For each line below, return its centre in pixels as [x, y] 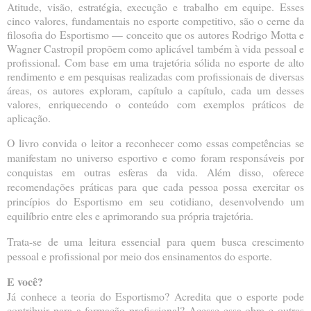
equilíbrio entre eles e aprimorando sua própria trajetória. [130, 215]
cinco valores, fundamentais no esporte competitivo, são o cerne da [155, 21]
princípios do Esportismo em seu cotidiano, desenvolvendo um [155, 201]
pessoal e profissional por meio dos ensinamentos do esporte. [140, 255]
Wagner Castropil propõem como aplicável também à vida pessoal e [155, 49]
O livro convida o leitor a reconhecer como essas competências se [155, 142]
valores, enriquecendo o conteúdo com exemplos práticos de [155, 104]
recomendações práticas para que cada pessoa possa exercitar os [155, 186]
